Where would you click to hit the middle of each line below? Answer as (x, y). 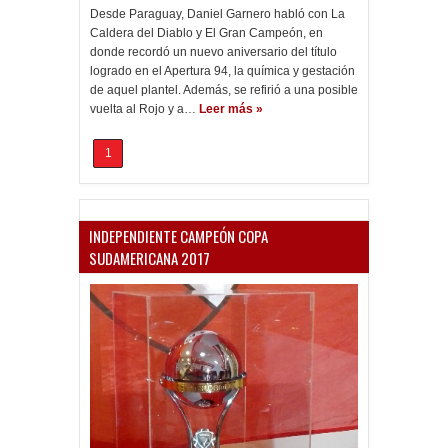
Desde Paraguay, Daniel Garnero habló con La (217, 14)
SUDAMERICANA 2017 (149, 258)
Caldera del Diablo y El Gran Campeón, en (206, 33)
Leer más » (231, 109)
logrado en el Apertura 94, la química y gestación (222, 71)
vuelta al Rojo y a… (143, 109)
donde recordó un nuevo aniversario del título (213, 52)
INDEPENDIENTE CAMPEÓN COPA (178, 236)
